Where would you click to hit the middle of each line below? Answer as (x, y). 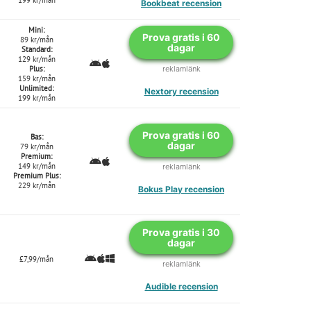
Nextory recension (181, 91)
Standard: (36, 49)
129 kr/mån (36, 59)
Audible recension (181, 286)
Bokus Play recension (181, 189)
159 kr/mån (36, 78)
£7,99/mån (36, 259)
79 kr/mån (36, 146)
